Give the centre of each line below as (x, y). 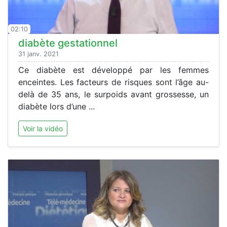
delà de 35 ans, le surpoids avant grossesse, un (113, 94)
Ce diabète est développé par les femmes (113, 70)
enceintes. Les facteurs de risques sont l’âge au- (113, 82)
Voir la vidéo (43, 128)
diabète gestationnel (68, 43)
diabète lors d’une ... (56, 106)
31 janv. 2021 (39, 54)
